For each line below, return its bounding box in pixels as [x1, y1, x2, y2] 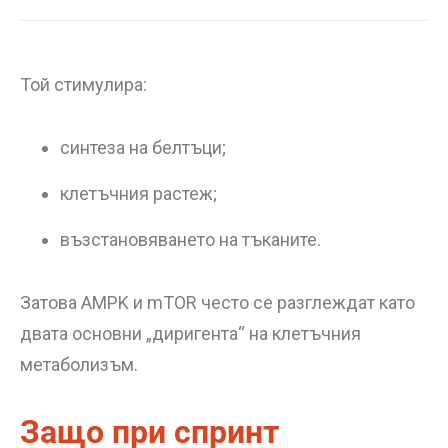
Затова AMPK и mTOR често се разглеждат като [20, 292, 415, 313]
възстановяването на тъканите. [60, 229, 321, 250]
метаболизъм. [20, 354, 138, 375]
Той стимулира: [20, 74, 147, 95]
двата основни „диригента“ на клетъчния [20, 323, 361, 344]
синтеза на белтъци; [60, 137, 226, 158]
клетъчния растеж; [60, 183, 217, 204]
